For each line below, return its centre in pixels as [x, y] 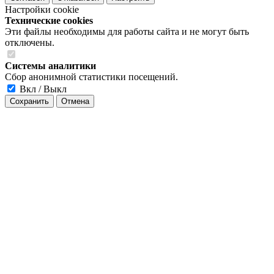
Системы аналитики [50, 66]
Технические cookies [49, 21]
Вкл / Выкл [43, 89]
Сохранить [29, 102]
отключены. [30, 43]
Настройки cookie [42, 10]
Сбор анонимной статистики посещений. [91, 77]
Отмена [75, 102]
